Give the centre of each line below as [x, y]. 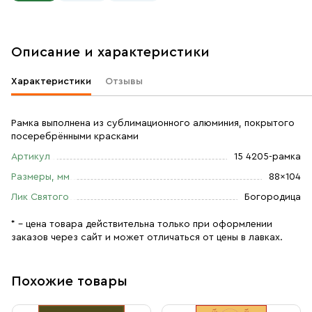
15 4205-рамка [267, 157]
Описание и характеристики [110, 52]
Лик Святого [40, 197]
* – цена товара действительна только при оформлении [142, 224]
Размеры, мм [40, 177]
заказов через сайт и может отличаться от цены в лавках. [147, 237]
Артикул [31, 157]
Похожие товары [69, 281]
